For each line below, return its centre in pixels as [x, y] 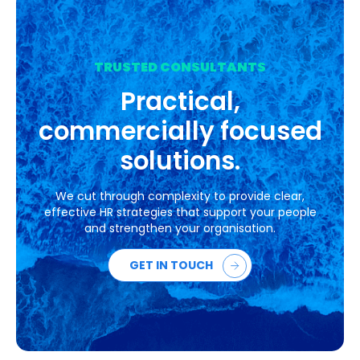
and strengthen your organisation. [180, 229]
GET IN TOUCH [171, 266]
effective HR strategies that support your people [180, 213]
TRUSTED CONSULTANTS [180, 67]
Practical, [180, 102]
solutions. [180, 162]
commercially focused [180, 132]
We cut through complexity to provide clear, [180, 196]
